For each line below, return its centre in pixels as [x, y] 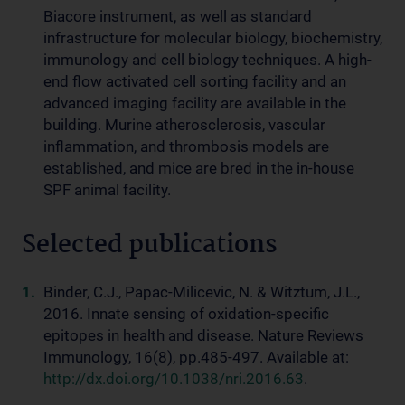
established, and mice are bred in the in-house [199, 168]
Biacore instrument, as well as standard [178, 16]
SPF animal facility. [109, 190]
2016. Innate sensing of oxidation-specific [186, 314]
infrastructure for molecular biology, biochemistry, [213, 38]
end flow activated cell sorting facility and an [195, 81]
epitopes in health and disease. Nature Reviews [203, 335]
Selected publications [150, 246]
